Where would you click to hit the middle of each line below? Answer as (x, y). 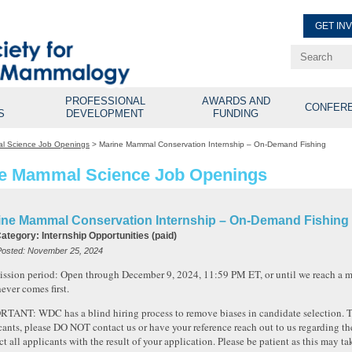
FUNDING (236, 114)
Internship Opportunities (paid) (109, 236)
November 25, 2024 (65, 251)
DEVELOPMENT (105, 114)
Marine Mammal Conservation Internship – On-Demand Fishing (213, 144)
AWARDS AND (236, 101)
